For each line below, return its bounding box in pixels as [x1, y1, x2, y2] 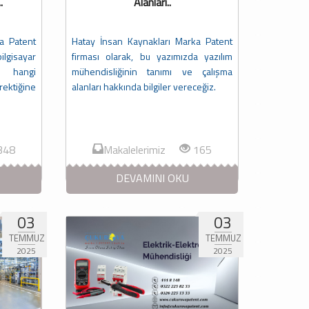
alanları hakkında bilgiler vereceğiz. [72, 79, 216, 94]
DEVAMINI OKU [115, 170, 189, 187]
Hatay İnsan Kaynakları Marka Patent [72, 34, 232, 49]
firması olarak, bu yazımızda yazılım [72, 49, 232, 64]
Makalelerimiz [103, 141, 179, 159]
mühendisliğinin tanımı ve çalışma [72, 64, 232, 79]
